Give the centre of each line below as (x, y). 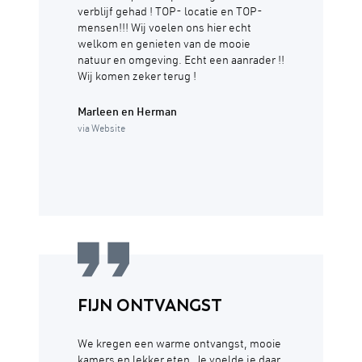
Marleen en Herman (127, 114)
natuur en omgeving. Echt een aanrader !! (181, 62)
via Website (101, 130)
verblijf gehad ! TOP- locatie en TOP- (170, 13)
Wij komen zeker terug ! (137, 78)
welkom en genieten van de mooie (164, 46)
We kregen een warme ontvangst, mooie (179, 345)
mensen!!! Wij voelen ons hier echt (164, 29)
